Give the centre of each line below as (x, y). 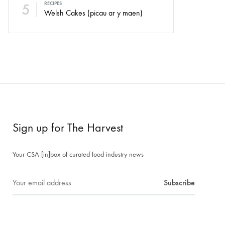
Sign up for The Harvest (68, 128)
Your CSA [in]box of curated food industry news (78, 154)
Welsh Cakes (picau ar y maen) (93, 13)
